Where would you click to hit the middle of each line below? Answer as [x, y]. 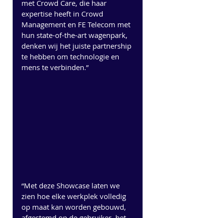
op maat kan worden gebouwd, [75, 207]
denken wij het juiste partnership [77, 46]
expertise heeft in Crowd [63, 14]
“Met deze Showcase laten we [72, 185]
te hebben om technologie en [71, 56]
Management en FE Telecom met [77, 24]
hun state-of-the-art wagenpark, [75, 35]
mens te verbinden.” [55, 67]
